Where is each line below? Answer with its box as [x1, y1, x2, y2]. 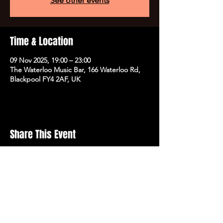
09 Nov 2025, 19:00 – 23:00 [10, 56, 91, 65]
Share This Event [10, 127, 76, 142]
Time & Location [10, 34, 73, 49]
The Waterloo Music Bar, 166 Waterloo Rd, [10, 65, 140, 74]
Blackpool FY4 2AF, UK [10, 75, 81, 84]
